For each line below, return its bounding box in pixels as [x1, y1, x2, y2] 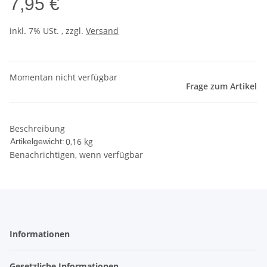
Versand [86, 25, 119, 37]
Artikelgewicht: [10, 136, 64, 147]
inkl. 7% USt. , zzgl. [10, 25, 86, 37]
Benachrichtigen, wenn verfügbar [10, 149, 143, 161]
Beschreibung [10, 123, 65, 135]
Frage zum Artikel [186, 80, 257, 92]
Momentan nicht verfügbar [10, 72, 117, 83]
